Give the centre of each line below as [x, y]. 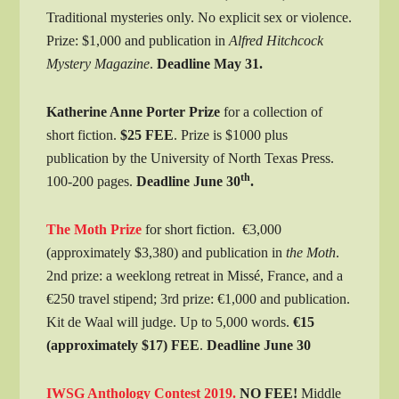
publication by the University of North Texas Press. [191, 158]
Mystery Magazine [98, 63]
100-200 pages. [92, 181]
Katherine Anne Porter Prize [135, 111]
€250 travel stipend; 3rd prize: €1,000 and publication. [199, 298]
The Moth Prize [94, 229]
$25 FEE [146, 134]
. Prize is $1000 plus [231, 134]
